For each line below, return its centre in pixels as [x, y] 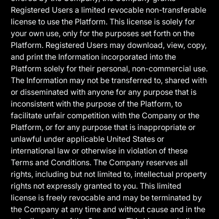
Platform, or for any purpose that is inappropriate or [103, 127]
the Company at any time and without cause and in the [108, 209]
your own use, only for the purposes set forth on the [103, 33]
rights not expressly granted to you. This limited [96, 186]
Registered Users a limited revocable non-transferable [109, 10]
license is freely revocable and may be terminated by [107, 197]
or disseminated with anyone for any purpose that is [104, 92]
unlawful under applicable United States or [88, 139]
